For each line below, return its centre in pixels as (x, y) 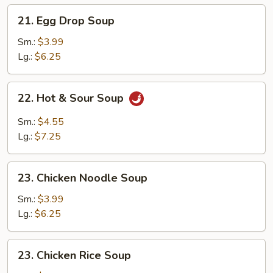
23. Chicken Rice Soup (74, 255)
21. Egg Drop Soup (66, 21)
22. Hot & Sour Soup (72, 98)
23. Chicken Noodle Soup (83, 178)
